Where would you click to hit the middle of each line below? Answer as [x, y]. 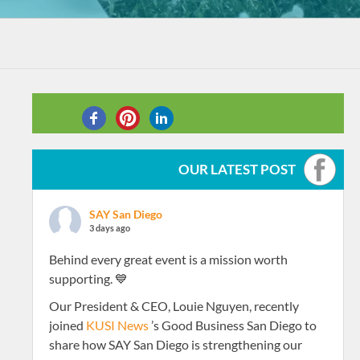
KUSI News [117, 325]
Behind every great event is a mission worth [168, 259]
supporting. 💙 [88, 278]
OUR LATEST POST [237, 169]
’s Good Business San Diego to [232, 325]
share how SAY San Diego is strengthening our [175, 344]
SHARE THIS [84, 154]
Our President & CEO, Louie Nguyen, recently [174, 306]
